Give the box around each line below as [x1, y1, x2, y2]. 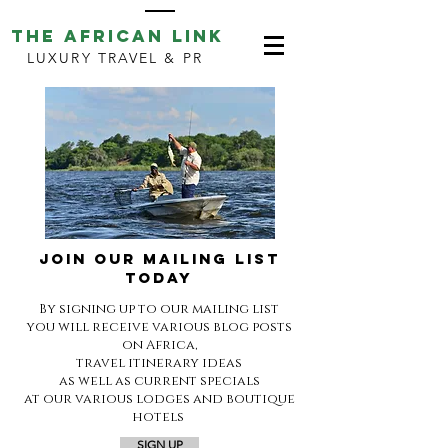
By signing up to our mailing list [39, 300, 279, 318]
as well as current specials [58, 372, 260, 390]
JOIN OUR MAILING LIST [38, 249, 280, 268]
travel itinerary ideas [76, 354, 242, 372]
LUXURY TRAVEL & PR [27, 49, 203, 67]
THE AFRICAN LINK [10, 25, 224, 47]
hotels [131, 408, 187, 426]
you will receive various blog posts [26, 318, 292, 336]
